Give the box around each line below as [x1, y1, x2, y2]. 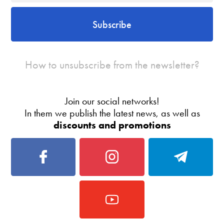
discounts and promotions [53, 119, 171, 131]
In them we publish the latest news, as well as [24, 107, 200, 119]
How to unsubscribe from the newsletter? [24, 58, 199, 72]
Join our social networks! [64, 95, 159, 107]
